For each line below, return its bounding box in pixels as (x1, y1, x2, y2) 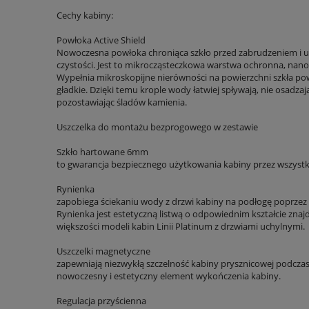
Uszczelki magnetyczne (57, 245, 150, 258)
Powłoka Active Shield (57, 34, 146, 47)
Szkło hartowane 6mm (57, 146, 148, 159)
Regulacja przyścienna (57, 295, 146, 308)
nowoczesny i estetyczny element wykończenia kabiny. (57, 270, 281, 283)
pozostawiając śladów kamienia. (57, 96, 187, 109)
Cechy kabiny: (57, 9, 113, 22)
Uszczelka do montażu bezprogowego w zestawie (57, 121, 258, 134)
